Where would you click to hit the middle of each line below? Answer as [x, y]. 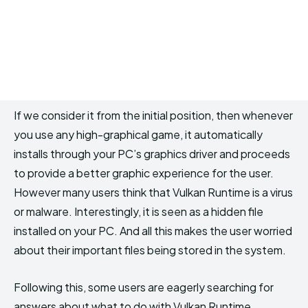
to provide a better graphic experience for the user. [144, 173]
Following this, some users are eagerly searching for [144, 287]
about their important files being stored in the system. [150, 250]
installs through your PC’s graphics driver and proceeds [152, 153]
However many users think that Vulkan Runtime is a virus [153, 192]
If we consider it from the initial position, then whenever [153, 115]
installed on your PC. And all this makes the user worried [153, 230]
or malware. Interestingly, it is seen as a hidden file [139, 211]
